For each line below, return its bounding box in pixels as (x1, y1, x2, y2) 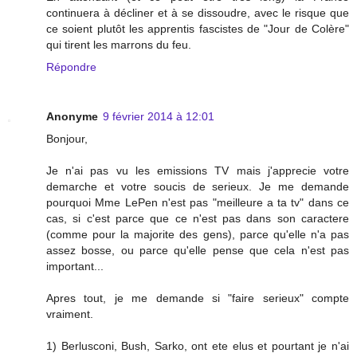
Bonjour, (46, 131, 88, 145)
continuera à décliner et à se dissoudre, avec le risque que (46, 6, 349, 19)
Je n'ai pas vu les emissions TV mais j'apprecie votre (46, 163, 349, 177)
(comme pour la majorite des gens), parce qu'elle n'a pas (46, 227, 349, 241)
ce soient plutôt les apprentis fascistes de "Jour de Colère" (46, 22, 349, 35)
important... (46, 259, 104, 273)
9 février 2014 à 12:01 (103, 109, 214, 123)
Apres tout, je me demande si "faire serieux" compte (46, 291, 349, 304)
